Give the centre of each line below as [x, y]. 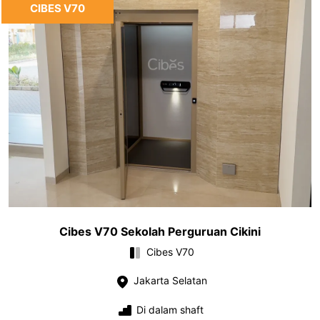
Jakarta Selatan [169, 281]
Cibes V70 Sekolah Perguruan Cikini [160, 232]
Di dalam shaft [169, 309]
